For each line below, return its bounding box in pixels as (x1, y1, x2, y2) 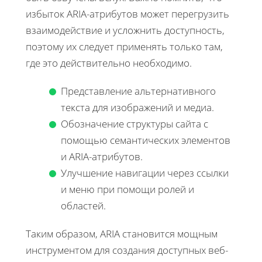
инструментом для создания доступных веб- (26, 243, 228, 257)
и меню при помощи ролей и (61, 182, 194, 196)
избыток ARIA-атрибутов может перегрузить (26, 6, 229, 20)
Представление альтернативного (61, 84, 216, 98)
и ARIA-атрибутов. (61, 149, 143, 163)
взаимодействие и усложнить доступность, (26, 23, 225, 37)
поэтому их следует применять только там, (26, 39, 223, 53)
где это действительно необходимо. (26, 56, 192, 70)
